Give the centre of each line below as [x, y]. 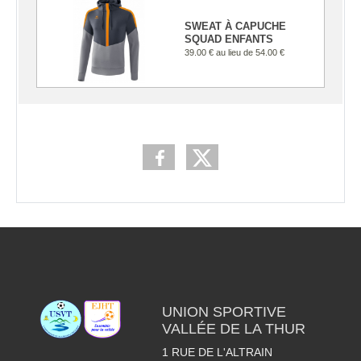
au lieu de [236, 53]
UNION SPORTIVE [224, 311]
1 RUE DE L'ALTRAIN [217, 352]
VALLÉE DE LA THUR [233, 328]
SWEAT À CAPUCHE [235, 27]
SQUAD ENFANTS [229, 39]
